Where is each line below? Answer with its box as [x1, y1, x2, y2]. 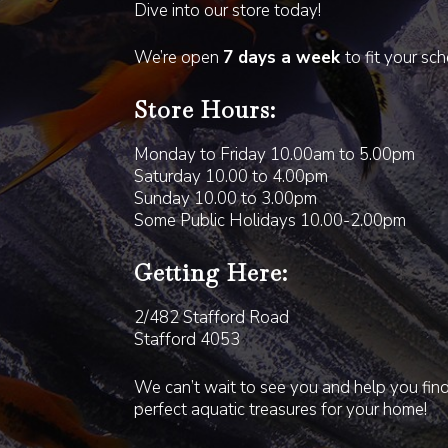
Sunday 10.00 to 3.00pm [134, 187, 318, 211]
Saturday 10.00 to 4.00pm [134, 165, 329, 189]
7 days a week [223, 46, 346, 70]
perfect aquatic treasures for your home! [134, 397, 428, 421]
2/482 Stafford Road [134, 306, 290, 330]
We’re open [134, 46, 224, 70]
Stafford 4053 [134, 328, 241, 352]
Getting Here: [134, 257, 289, 288]
